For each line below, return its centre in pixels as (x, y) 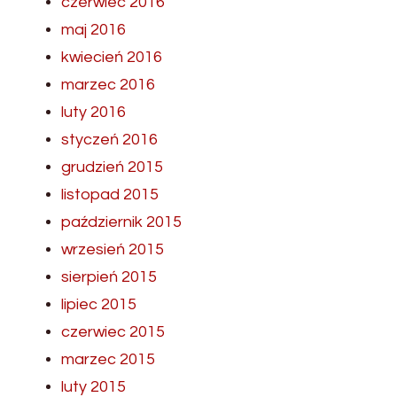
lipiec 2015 (99, 305)
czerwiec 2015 (113, 332)
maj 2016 (93, 30)
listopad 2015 (110, 195)
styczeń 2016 (109, 140)
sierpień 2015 (109, 277)
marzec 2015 (108, 360)
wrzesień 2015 (113, 250)
